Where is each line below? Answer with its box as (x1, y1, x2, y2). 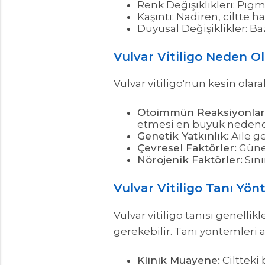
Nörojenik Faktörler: (137, 154, 243, 166)
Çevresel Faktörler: (137, 142, 237, 154)
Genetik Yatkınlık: (137, 130, 229, 143)
